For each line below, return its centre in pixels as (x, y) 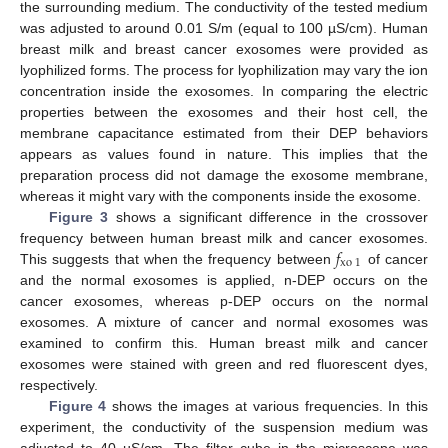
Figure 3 (78, 216)
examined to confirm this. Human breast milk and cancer (224, 342)
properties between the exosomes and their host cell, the (224, 111)
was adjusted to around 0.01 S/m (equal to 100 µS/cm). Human (224, 27)
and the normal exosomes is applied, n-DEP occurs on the (224, 279)
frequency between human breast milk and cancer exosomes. (224, 237)
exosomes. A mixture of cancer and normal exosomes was (224, 321)
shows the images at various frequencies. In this (267, 405)
